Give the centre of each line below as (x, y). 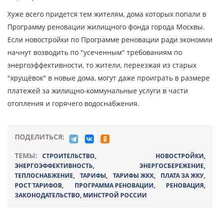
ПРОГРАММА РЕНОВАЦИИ (114, 185)
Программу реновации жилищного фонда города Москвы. (106, 27)
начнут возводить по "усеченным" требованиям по (95, 52)
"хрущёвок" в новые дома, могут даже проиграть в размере (109, 78)
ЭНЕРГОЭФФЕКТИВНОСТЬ (54, 166)
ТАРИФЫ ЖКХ (133, 176)
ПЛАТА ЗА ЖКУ (182, 176)
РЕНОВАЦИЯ (185, 185)
